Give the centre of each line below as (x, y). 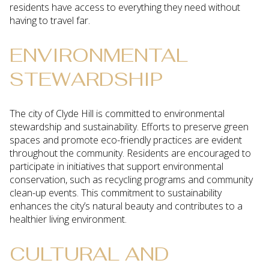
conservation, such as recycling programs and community (131, 180)
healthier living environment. (68, 219)
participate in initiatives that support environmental (116, 167)
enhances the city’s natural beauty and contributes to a (126, 206)
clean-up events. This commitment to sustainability (116, 193)
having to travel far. (50, 20)
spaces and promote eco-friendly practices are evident (126, 140)
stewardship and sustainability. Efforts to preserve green (129, 127)
